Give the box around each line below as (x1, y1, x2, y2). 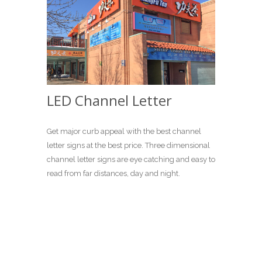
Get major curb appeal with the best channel (47, 126, 201, 136)
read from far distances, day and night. (47, 168, 180, 178)
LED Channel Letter (47, 90, 172, 110)
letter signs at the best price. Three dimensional (47, 140, 210, 150)
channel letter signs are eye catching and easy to (47, 154, 215, 164)
